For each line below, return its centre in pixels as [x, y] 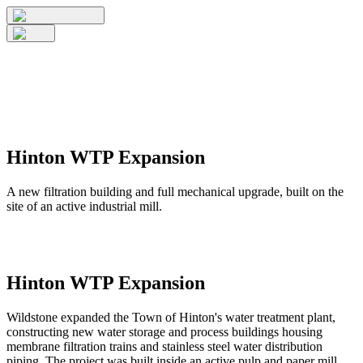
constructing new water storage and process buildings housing [164, 331]
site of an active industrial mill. [84, 206]
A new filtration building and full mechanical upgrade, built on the [175, 191]
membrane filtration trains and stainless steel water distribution [164, 346]
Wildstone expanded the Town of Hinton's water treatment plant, [171, 317]
